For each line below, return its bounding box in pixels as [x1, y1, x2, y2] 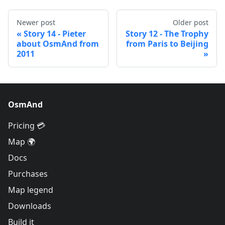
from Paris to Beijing [126, 38, 208, 50]
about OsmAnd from [17, 38, 99, 50]
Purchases [8, 168, 48, 180]
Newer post [17, 18, 55, 28]
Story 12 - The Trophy [126, 28, 208, 40]
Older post [173, 18, 208, 28]
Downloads [8, 200, 51, 212]
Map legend [8, 184, 53, 196]
